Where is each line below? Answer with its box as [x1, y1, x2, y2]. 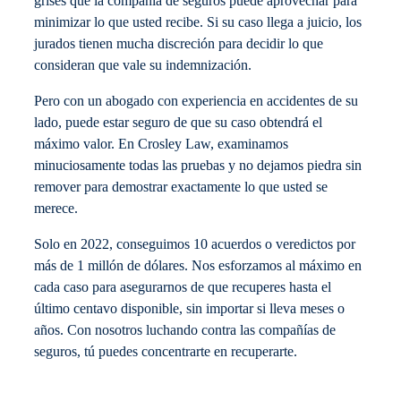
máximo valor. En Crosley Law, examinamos [34, 136, 288, 153]
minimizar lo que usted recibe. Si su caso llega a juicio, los [34, 13, 362, 30]
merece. [34, 200, 78, 218]
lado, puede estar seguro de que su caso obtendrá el [34, 115, 322, 132]
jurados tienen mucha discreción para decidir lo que [34, 35, 323, 52]
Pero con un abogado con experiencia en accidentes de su [34, 93, 358, 110]
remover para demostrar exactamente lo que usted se [34, 179, 328, 196]
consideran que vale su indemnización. [34, 56, 252, 73]
